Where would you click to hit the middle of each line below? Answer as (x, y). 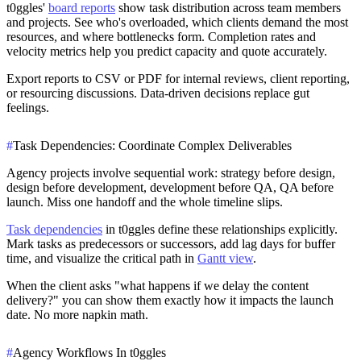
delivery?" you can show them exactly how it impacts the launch (170, 301)
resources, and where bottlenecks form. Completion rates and (161, 37)
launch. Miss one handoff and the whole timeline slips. (145, 202)
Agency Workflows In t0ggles (89, 352)
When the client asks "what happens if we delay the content (158, 286)
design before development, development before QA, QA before (170, 188)
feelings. (28, 108)
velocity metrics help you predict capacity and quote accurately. (167, 52)
